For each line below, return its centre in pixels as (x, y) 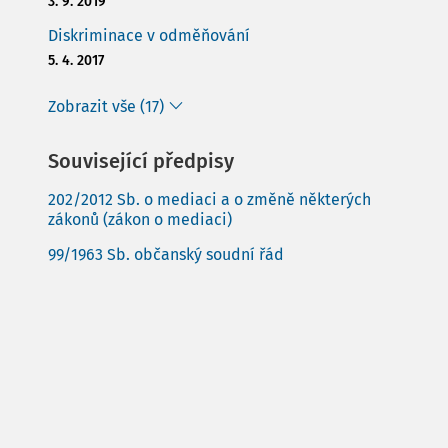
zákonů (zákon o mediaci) (140, 219)
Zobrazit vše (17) (106, 106)
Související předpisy (141, 161)
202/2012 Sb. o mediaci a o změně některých (209, 199)
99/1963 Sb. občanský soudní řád (166, 254)
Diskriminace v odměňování (149, 35)
